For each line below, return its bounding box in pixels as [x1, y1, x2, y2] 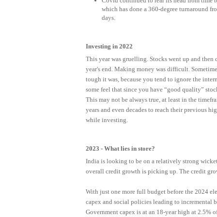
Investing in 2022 [85, 42, 133, 50]
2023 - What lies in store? [85, 145, 155, 153]
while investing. [85, 116, 128, 124]
